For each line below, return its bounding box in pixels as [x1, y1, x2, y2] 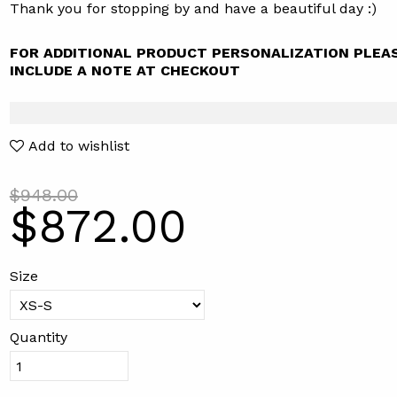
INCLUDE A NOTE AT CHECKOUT [9, 62, 240, 79]
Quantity [9, 329, 67, 346]
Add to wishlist [27, 137, 129, 154]
